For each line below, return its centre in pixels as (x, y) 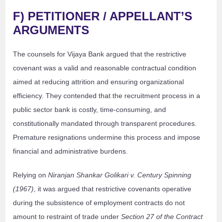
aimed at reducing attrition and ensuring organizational (99, 82)
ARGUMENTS (51, 30)
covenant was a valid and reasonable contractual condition (105, 68)
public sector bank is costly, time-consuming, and (90, 110)
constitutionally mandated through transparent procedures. (105, 124)
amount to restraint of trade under (67, 217)
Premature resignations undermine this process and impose (107, 138)
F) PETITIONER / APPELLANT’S (103, 16)
